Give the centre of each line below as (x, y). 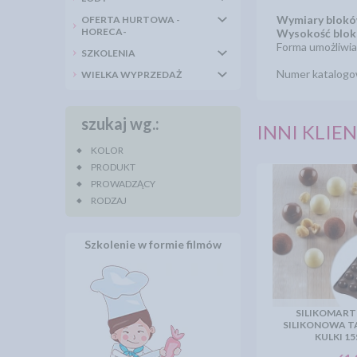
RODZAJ (109, 200)
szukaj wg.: (120, 124)
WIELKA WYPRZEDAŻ (131, 75)
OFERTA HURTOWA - (131, 20)
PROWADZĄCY (123, 184)
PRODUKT (113, 167)
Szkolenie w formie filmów (153, 244)
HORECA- (104, 31)
